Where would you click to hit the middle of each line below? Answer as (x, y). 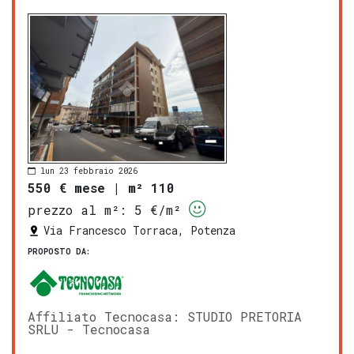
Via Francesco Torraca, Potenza (139, 231)
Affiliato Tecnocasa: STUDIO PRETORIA (165, 317)
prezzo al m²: (77, 210)
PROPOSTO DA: (59, 252)
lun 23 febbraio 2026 (89, 171)
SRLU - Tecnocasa (89, 330)
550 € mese (66, 188)
